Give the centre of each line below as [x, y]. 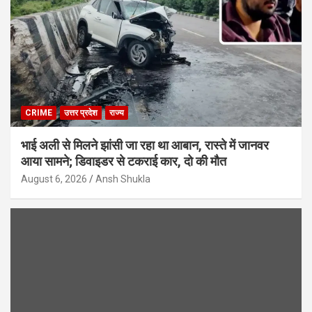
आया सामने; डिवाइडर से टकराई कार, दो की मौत [124, 161]
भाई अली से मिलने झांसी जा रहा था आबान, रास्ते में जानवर [145, 145]
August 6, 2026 [54, 179]
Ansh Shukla [123, 179]
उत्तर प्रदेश [81, 112]
